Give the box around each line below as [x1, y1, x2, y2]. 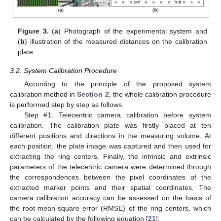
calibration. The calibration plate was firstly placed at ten [10, 121, 211, 130]
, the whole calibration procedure [109, 90, 211, 99]
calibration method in [10, 90, 77, 99]
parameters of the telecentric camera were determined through [10, 163, 211, 171]
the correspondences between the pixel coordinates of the [10, 173, 211, 182]
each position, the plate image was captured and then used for [10, 142, 211, 150]
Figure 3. [18, 27, 49, 36]
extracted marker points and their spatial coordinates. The [10, 184, 211, 192]
